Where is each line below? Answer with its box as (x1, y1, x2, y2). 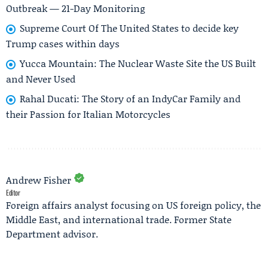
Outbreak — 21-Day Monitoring (6, 1, 145, 16)
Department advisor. (6, 226, 98, 240)
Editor (6, 187, 20, 197)
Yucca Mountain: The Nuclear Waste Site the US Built (20, 56, 256, 71)
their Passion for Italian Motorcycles (6, 106, 170, 121)
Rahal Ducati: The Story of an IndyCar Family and (20, 91, 240, 105)
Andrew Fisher (6, 172, 71, 187)
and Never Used (6, 71, 75, 86)
